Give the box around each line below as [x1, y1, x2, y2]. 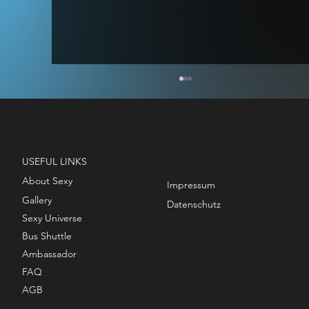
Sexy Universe [22, 211, 83, 224]
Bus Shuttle [22, 229, 72, 242]
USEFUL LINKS [22, 154, 88, 168]
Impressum [166, 178, 215, 191]
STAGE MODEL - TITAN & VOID [68, 194, 237, 210]
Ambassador [22, 247, 77, 260]
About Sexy [22, 174, 73, 187]
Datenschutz [166, 197, 221, 210]
